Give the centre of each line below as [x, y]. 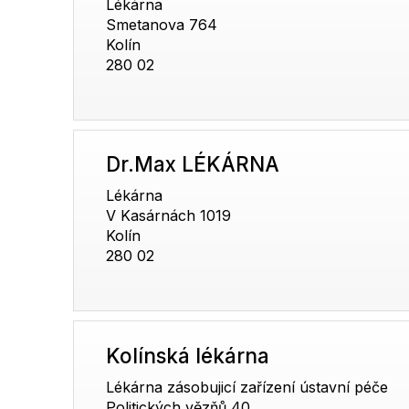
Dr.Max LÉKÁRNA [193, 164]
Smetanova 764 [162, 25]
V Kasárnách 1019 [169, 216]
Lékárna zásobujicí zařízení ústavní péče [247, 387]
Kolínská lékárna [188, 355]
